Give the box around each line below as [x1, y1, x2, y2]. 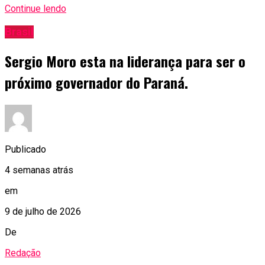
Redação [5, 247, 41, 259]
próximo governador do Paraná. [5, 72, 188, 93]
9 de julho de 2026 [5, 206, 81, 218]
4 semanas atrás [5, 164, 73, 176]
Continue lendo [5, 3, 66, 15]
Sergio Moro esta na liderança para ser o [5, 50, 245, 72]
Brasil [5, 25, 34, 39]
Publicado [5, 144, 46, 156]
